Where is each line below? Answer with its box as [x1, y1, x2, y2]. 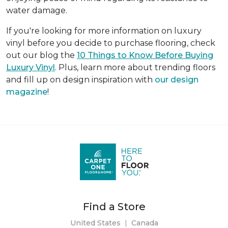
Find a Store [82, 200, 146, 213]
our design [155, 74, 198, 84]
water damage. [6, 5, 67, 15]
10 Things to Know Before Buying [77, 50, 213, 60]
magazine [6, 87, 47, 97]
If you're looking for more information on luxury [6, 25, 202, 36]
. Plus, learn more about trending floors [55, 62, 215, 72]
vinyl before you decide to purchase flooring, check [6, 38, 215, 48]
